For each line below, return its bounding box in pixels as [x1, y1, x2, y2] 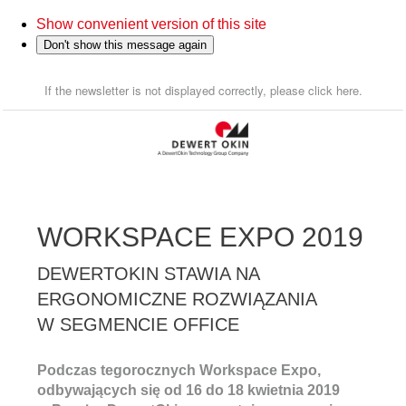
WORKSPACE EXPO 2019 [37, 222, 363, 252]
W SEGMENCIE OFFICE [37, 314, 239, 334]
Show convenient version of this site [36, 16, 266, 32]
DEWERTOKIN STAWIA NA [37, 264, 259, 284]
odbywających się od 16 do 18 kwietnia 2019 [37, 382, 340, 398]
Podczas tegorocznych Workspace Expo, [37, 362, 321, 378]
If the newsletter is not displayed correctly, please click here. [43, 82, 362, 99]
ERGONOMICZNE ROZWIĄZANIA [37, 289, 316, 309]
